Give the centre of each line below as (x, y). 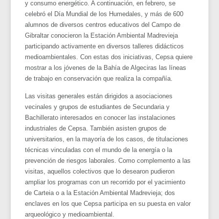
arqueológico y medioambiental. (70, 214)
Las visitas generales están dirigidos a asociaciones (99, 96)
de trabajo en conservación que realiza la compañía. (99, 78)
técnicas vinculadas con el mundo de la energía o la (99, 150)
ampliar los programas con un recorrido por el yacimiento (105, 182)
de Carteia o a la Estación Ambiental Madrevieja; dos (100, 193)
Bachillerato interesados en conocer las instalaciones (100, 117)
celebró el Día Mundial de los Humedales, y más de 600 (104, 14)
